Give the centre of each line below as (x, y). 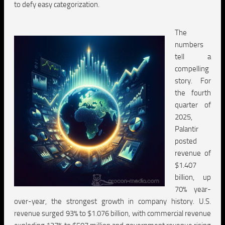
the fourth (193, 93)
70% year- (193, 189)
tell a (193, 57)
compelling (192, 69)
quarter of (193, 105)
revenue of (193, 153)
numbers (189, 45)
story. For (193, 81)
